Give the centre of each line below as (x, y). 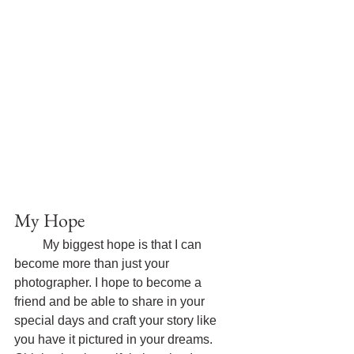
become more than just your (93, 264)
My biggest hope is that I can (124, 245)
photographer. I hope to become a (109, 283)
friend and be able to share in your (111, 302)
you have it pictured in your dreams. (115, 340)
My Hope (49, 220)
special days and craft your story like (117, 321)
